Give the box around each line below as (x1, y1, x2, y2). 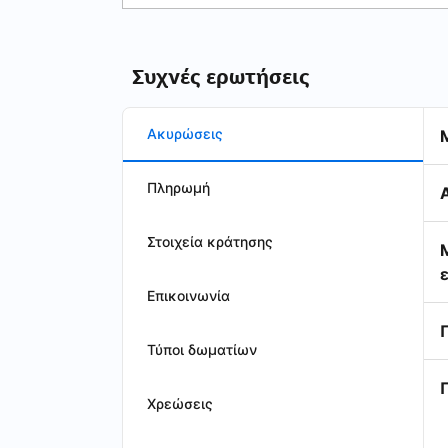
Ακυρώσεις (147, 125, 223, 142)
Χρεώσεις (147, 395, 213, 412)
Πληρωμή (147, 179, 210, 196)
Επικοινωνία (147, 287, 230, 304)
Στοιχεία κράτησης (147, 233, 273, 250)
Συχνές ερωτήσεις (132, 64, 310, 90)
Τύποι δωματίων (147, 341, 257, 358)
